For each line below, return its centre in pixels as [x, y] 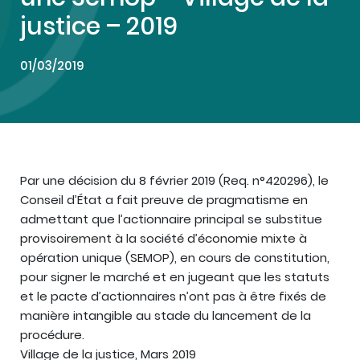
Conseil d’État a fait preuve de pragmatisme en [164, 200]
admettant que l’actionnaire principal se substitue [171, 219]
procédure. [52, 335]
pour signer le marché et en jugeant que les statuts [175, 277]
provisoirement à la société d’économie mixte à [164, 238]
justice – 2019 [99, 27]
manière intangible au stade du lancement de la [166, 315]
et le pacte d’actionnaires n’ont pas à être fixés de [173, 296]
